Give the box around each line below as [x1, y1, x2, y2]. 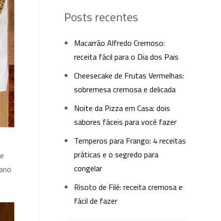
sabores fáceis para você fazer [74, 116, 177, 128]
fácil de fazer [74, 195, 117, 207]
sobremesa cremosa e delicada [74, 83, 176, 95]
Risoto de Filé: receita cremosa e [74, 181, 183, 193]
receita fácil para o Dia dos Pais [74, 51, 179, 63]
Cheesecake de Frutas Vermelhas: [74, 70, 184, 81]
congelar [74, 162, 102, 174]
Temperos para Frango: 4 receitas [74, 135, 186, 147]
